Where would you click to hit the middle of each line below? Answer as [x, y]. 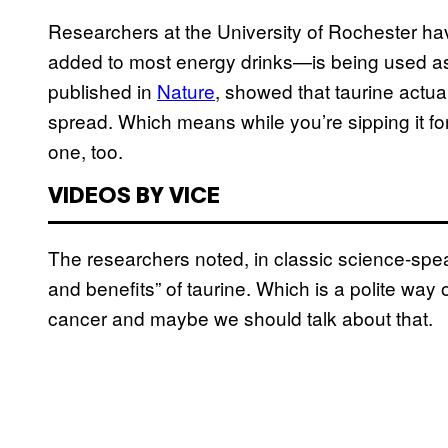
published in [102, 91]
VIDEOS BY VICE [134, 197]
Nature [186, 91]
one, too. [85, 151]
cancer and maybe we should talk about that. [240, 318]
